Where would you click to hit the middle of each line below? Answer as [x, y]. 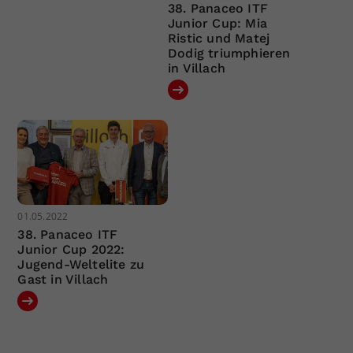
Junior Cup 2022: [71, 249]
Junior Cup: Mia [217, 23]
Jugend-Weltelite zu [81, 264]
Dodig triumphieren [229, 53]
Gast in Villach [63, 279]
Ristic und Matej [219, 38]
